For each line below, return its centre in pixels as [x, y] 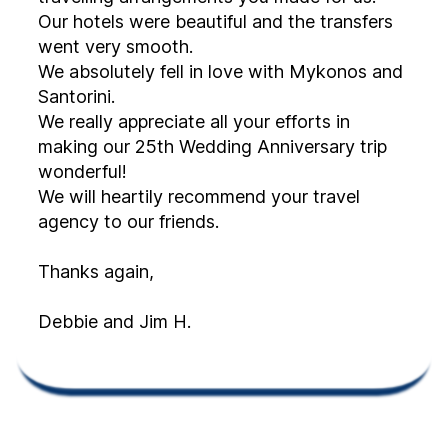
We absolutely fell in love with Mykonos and [220, 71]
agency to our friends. [175, 221]
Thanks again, [98, 271]
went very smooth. [118, 46]
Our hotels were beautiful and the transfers [179, 21]
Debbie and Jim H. [114, 321]
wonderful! [85, 171]
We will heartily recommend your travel [199, 196]
